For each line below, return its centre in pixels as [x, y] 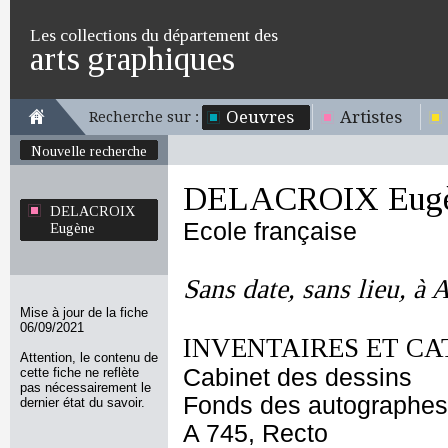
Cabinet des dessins [297, 377]
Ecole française [270, 231]
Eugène [72, 228]
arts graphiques [132, 58]
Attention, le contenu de [89, 357]
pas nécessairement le [85, 387]
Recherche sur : [144, 117]
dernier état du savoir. [82, 402]
